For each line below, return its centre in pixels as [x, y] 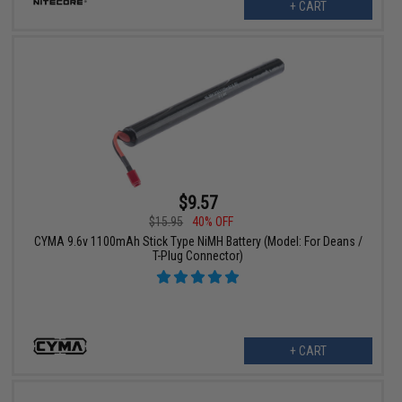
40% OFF [213, 222]
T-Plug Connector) [198, 256]
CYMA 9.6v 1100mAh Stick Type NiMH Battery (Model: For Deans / [198, 242]
